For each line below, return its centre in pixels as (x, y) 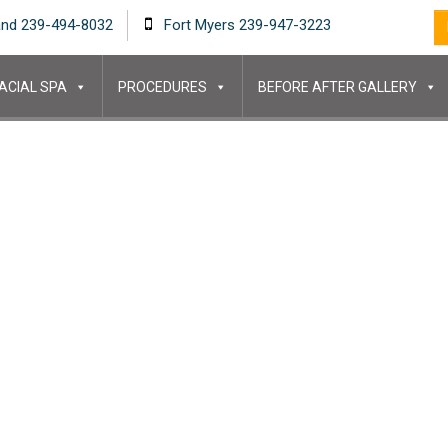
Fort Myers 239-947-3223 (245, 25)
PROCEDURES (162, 87)
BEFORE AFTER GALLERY (337, 87)
